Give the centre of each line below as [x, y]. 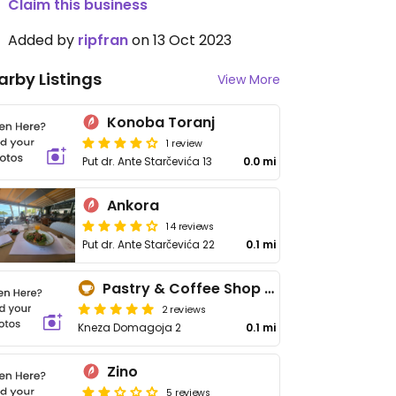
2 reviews [184, 308]
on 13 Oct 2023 [180, 40]
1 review [184, 142]
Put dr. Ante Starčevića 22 [149, 244]
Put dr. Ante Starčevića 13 [148, 161]
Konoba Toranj [161, 122]
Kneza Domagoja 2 [129, 327]
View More [249, 80]
